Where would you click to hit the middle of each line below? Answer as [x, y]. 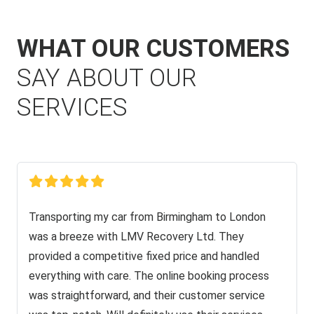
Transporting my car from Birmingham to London [147, 217]
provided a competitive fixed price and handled [144, 256]
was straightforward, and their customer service [147, 295]
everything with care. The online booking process [149, 275]
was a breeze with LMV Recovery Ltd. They [136, 236]
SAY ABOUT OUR [107, 78]
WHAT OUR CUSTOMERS [153, 48]
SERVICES [72, 107]
